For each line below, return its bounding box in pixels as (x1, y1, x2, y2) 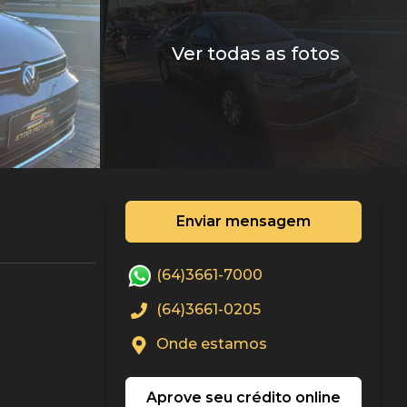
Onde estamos (153, 335, 267, 353)
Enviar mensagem (176, 213, 311, 231)
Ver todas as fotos (171, 43, 340, 65)
